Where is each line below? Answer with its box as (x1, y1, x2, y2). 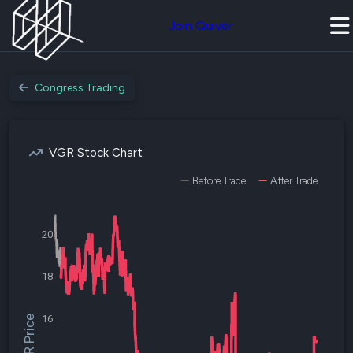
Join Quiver (169, 18, 232, 33)
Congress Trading (35, 81, 125, 95)
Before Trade (192, 175, 246, 187)
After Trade (270, 175, 318, 187)
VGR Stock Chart (49, 146, 143, 160)
